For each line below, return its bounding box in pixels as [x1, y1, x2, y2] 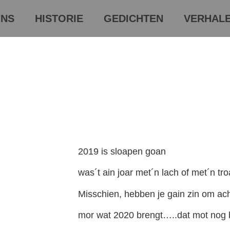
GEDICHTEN [104, 13, 164, 24]
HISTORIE [35, 13, 84, 24]
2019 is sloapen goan [78, 146, 166, 157]
